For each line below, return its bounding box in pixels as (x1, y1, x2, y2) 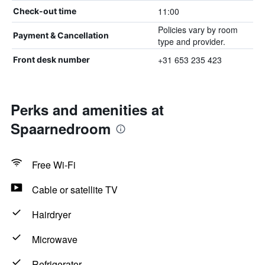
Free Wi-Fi (32, 158, 76, 172)
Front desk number (13, 54, 90, 64)
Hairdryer (32, 208, 71, 221)
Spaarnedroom (11, 118, 111, 138)
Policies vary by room (157, 24, 238, 35)
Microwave (32, 232, 77, 246)
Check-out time (13, 6, 76, 16)
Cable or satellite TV (32, 183, 118, 196)
